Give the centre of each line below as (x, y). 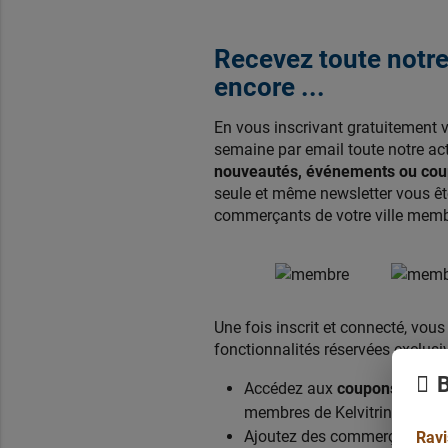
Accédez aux (290, 388)
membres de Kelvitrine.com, (340, 412)
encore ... (269, 86)
